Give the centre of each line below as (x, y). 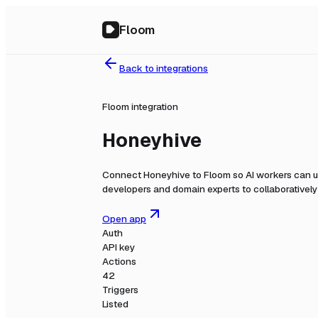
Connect (123, 174)
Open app (124, 219)
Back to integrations (164, 68)
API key (119, 247)
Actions (119, 262)
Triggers (120, 290)
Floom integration (140, 106)
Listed (115, 304)
